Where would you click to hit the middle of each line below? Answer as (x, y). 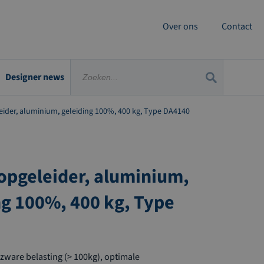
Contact (237, 27)
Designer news (35, 77)
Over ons (180, 27)
